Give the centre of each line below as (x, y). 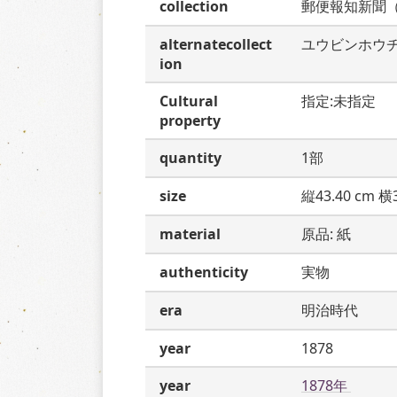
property (190, 121)
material (190, 234)
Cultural (189, 101)
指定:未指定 (339, 101)
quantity (191, 158)
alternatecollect (216, 44)
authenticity (204, 272)
